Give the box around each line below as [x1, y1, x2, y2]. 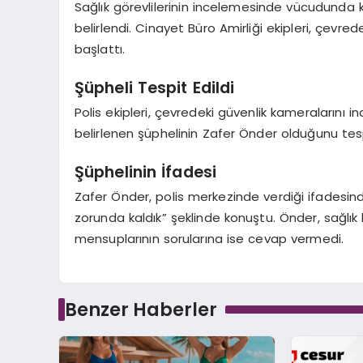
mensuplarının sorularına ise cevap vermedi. [74, 229, 344, 247]
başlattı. [74, 40, 126, 58]
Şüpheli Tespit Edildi [74, 77, 235, 100]
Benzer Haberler [64, 296, 217, 322]
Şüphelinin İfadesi [74, 161, 217, 184]
